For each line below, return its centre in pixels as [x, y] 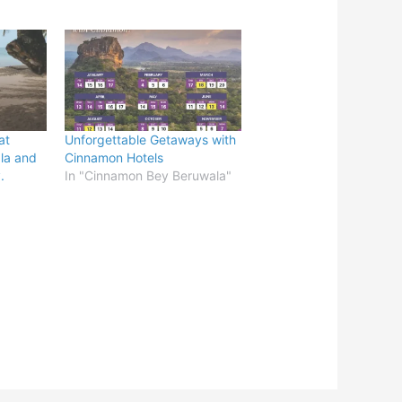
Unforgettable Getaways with [150, 139]
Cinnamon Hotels [114, 157]
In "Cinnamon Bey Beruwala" [148, 175]
